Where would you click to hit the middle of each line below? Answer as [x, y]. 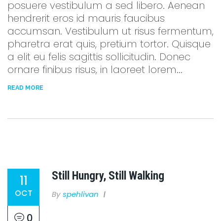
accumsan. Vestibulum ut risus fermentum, [110, 31]
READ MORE [25, 88]
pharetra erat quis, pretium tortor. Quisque [109, 44]
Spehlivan [81, 194]
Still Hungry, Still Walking [108, 176]
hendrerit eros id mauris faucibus [86, 18]
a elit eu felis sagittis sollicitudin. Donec [99, 56]
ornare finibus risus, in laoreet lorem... [95, 69]
